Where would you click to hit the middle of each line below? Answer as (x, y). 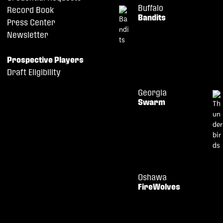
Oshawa (152, 177)
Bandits (152, 17)
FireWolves (159, 186)
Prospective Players (45, 59)
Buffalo (151, 8)
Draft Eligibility (34, 72)
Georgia (152, 92)
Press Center (31, 22)
